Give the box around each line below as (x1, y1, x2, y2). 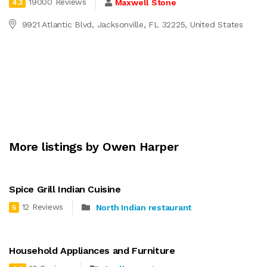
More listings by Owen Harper (9, 139, 179, 154)
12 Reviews (21, 202, 64, 212)
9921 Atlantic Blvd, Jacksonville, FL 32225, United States (21, 19, 243, 29)
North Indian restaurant (95, 203, 192, 213)
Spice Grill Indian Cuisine (9, 183, 121, 195)
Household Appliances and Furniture (9, 244, 175, 256)
